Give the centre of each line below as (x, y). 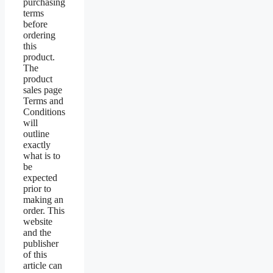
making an (43, 200)
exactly (37, 145)
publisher (41, 244)
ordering (39, 35)
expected (40, 178)
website (38, 222)
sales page (43, 90)
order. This (44, 211)
